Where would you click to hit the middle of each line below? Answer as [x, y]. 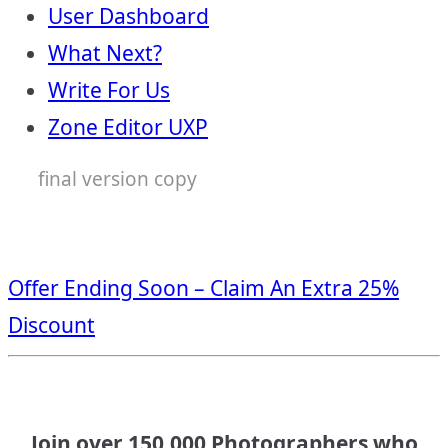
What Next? [105, 53]
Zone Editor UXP [128, 127]
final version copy [117, 179]
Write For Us [109, 90]
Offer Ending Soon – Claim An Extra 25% [203, 288]
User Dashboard [128, 16]
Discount [51, 325]
